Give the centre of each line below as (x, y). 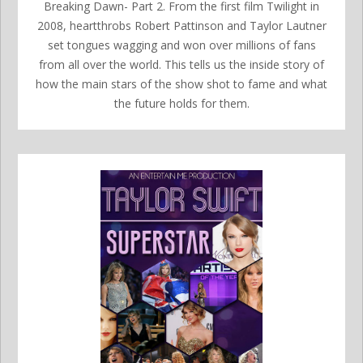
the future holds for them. (181, 103)
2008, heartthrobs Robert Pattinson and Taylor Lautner (181, 25)
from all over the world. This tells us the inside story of (181, 64)
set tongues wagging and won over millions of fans (181, 45)
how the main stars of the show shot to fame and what (181, 83)
